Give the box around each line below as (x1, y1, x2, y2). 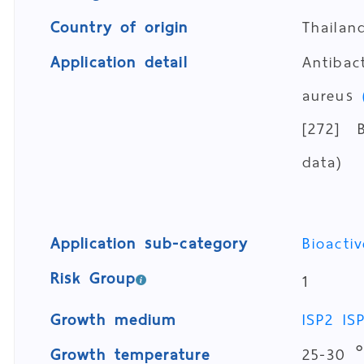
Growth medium (50, 306, 177, 333)
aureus (302, 82, 362, 109)
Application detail (50, 49, 188, 76)
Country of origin (50, 14, 189, 41)
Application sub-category (50, 230, 249, 257)
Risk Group (50, 265, 136, 292)
